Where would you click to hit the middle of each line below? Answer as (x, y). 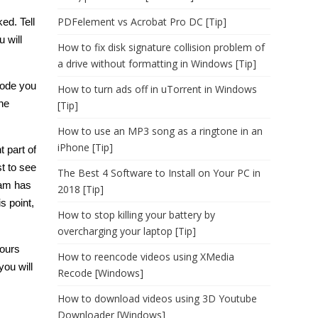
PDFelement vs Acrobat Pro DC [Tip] (142, 22)
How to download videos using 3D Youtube (157, 298)
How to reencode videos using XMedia (146, 257)
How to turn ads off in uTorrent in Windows (157, 89)
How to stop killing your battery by (136, 215)
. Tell (24, 22)
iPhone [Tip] (85, 147)
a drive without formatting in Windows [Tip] (157, 64)
